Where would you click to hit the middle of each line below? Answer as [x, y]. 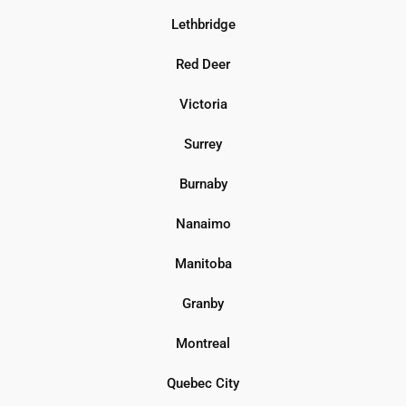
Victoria [203, 104]
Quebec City [203, 383]
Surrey [203, 144]
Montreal [203, 343]
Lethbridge [203, 24]
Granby [203, 303]
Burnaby [203, 184]
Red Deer [203, 64]
